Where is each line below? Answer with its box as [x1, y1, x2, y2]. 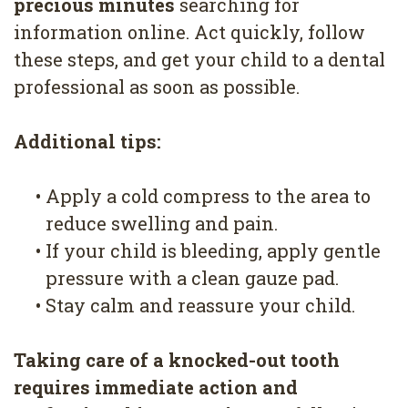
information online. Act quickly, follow [14, 20, 365, 45]
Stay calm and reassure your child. [46, 293, 355, 318]
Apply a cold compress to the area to [46, 184, 371, 209]
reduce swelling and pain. [46, 211, 278, 236]
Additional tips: [14, 129, 161, 154]
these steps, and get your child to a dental [14, 47, 385, 72]
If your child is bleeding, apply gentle [46, 239, 381, 263]
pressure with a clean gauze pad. [46, 266, 339, 291]
